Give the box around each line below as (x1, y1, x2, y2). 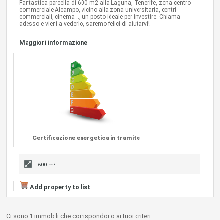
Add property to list (30, 183, 91, 191)
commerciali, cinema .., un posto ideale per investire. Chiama (19, 13, 181, 21)
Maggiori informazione (19, 39, 88, 47)
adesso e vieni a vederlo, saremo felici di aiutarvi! (19, 20, 150, 27)
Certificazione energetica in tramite (32, 134, 140, 141)
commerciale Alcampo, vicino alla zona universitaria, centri (19, 6, 177, 14)
